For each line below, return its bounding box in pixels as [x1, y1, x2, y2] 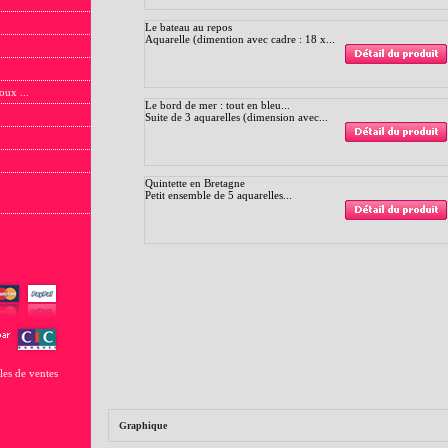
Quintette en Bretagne [145, 176, 245, 189]
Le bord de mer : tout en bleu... [145, 98, 290, 111]
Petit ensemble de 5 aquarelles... [145, 188, 292, 201]
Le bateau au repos [145, 20, 232, 33]
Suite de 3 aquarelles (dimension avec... [145, 110, 328, 123]
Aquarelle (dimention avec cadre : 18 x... [145, 32, 335, 45]
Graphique [119, 420, 167, 431]
